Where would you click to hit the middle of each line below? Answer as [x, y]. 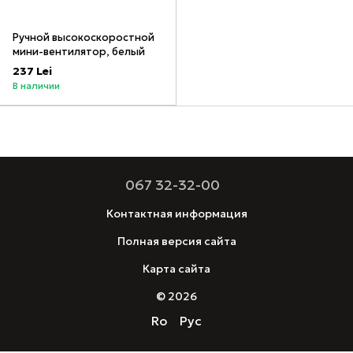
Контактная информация [176, 214]
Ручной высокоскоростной [84, 38]
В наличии [36, 86]
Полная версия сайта [176, 242]
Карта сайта [176, 269]
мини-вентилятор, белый [79, 52]
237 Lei [32, 71]
